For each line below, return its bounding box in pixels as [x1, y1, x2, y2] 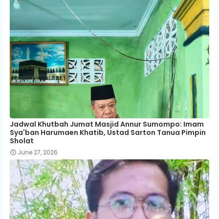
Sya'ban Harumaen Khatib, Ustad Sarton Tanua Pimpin [10, 127, 206, 137]
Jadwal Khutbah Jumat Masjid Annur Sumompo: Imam [10, 119, 204, 129]
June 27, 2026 [18, 148, 58, 156]
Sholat [10, 135, 34, 146]
